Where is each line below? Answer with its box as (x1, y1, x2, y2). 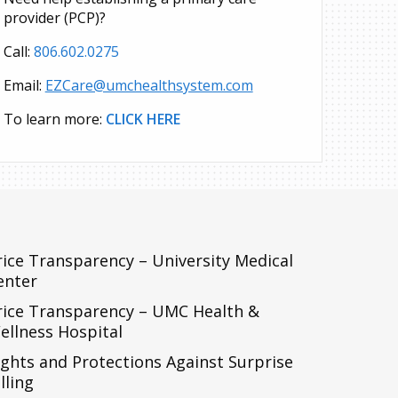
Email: (3, 76, 45, 95)
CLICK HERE (105, 109, 180, 129)
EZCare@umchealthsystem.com (44, 76, 253, 95)
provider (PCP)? (3, 8, 106, 28)
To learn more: (3, 109, 102, 129)
